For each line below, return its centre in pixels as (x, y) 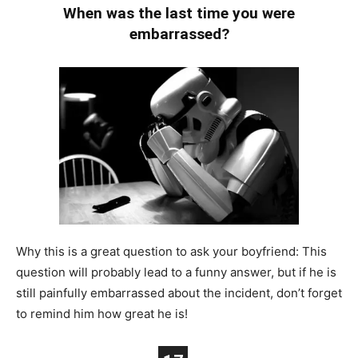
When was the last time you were (179, 13)
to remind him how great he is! (102, 314)
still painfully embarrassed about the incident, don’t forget (179, 293)
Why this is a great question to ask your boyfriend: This (171, 252)
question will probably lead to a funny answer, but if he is (176, 272)
